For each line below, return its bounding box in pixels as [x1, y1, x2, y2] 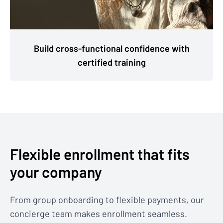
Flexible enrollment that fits [10, 145, 190, 163]
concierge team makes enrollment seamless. [10, 208, 187, 220]
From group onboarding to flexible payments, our [10, 194, 204, 206]
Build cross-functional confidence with [33, 43, 190, 54]
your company [10, 163, 102, 181]
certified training [77, 57, 146, 68]
